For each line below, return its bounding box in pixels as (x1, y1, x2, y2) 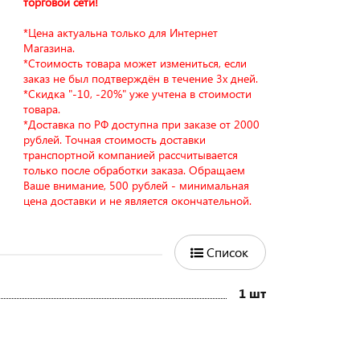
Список (207, 243, 248, 260)
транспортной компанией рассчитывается (23, 147, 239, 162)
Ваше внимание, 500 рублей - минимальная (23, 178, 250, 193)
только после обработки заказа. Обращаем (23, 162, 246, 178)
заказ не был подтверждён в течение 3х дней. (23, 71, 259, 86)
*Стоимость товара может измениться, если (23, 55, 247, 71)
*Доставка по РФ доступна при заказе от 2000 (23, 117, 260, 132)
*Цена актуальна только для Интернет (23, 25, 219, 40)
